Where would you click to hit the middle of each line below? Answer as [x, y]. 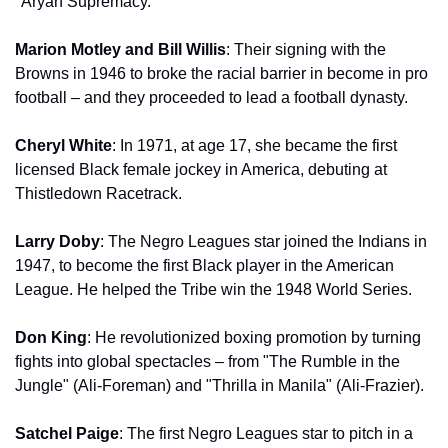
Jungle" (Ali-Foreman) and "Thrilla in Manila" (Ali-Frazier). [219, 385]
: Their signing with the [306, 49]
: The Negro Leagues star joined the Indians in [263, 241]
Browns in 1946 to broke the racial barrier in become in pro [221, 73]
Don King [51, 337]
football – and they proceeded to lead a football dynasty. [211, 97]
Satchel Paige [67, 433]
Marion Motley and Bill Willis [120, 49]
